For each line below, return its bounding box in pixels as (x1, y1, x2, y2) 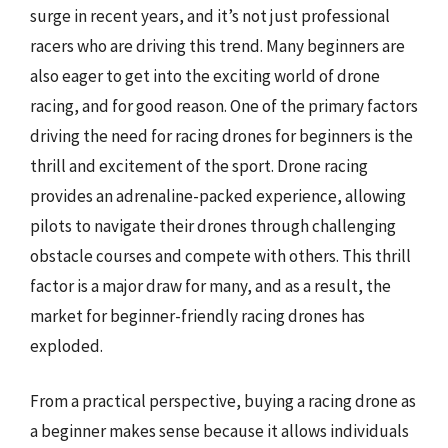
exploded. (30, 334, 103, 357)
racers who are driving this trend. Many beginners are (30, 34, 405, 57)
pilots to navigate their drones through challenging (30, 214, 396, 237)
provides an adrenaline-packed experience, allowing (30, 184, 406, 207)
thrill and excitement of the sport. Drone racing (30, 154, 368, 177)
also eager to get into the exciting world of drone (30, 64, 380, 87)
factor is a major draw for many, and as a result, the (30, 274, 391, 297)
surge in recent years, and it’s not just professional (30, 4, 390, 27)
